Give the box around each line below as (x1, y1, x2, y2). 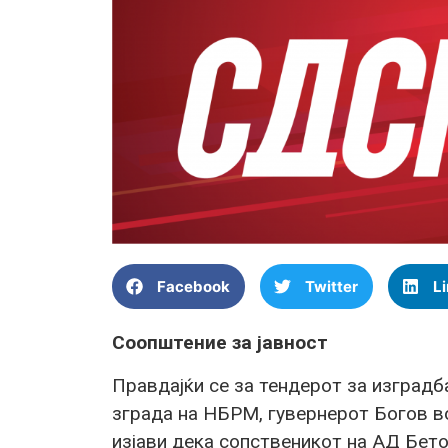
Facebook (157, 276, 230, 296)
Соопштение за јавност (112, 331, 328, 355)
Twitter (305, 276, 358, 296)
